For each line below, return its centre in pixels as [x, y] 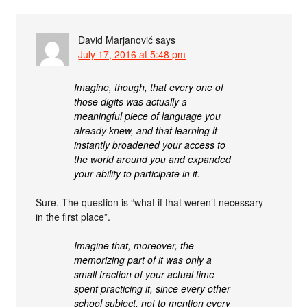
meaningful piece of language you [148, 116]
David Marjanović [116, 40]
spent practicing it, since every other [152, 288]
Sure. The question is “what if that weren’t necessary [150, 202]
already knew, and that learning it [146, 130]
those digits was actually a [131, 101]
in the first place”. [73, 217]
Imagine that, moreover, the [134, 245]
